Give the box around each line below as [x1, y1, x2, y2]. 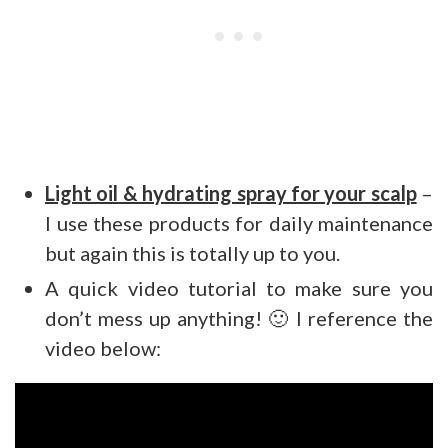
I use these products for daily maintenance [45, 211, 433, 236]
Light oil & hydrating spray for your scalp [45, 181, 417, 206]
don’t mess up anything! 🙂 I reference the [45, 306, 433, 331]
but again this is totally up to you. [45, 241, 340, 266]
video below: [45, 336, 161, 361]
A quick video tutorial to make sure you [45, 276, 433, 301]
